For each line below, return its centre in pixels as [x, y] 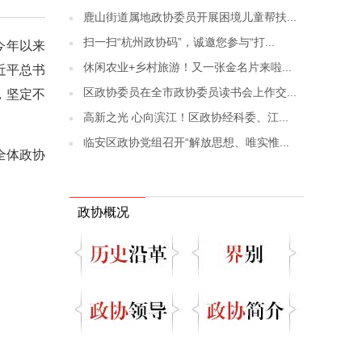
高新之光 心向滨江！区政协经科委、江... [186, 117]
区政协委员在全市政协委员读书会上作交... [190, 92]
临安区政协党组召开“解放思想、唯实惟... [186, 142]
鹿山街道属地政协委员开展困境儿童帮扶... [190, 17]
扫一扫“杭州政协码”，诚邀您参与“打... [179, 42]
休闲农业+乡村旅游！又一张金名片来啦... [187, 67]
